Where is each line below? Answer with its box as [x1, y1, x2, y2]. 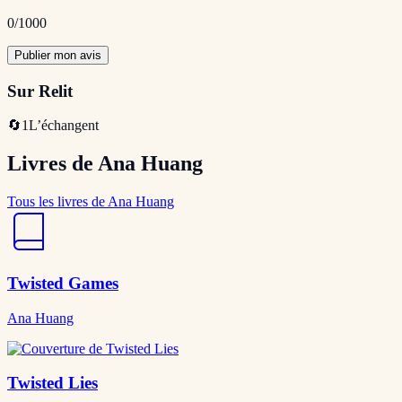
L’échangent [29, 118, 99, 134]
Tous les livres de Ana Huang [7, 194, 174, 210]
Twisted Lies [7, 373, 98, 393]
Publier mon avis [14, 48, 101, 62]
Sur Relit [7, 81, 73, 100]
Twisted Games [7, 273, 118, 293]
